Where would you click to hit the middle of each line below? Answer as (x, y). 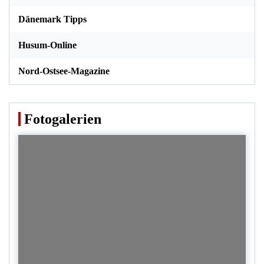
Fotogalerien (63, 119)
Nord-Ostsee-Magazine (64, 71)
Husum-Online (47, 45)
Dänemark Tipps (52, 19)
